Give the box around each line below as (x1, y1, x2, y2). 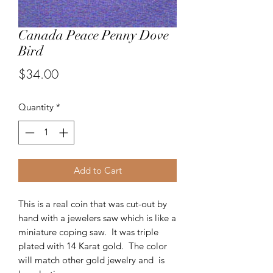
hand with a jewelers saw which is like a (18, 211, 176, 224)
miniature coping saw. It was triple (18, 225, 158, 238)
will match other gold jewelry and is (18, 253, 165, 266)
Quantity (18, 101, 54, 113)
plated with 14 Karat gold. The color (18, 239, 167, 252)
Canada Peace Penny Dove (18, 27, 169, 43)
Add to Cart (73, 164, 122, 176)
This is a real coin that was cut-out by (18, 197, 167, 210)
